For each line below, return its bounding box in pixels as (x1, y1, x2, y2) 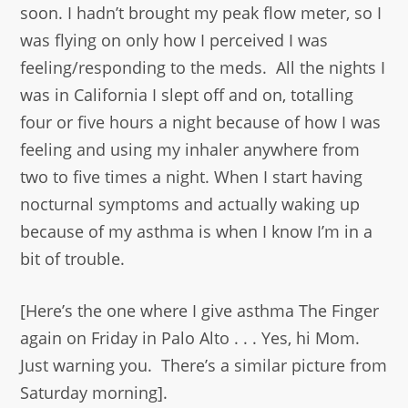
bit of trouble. (20, 248, 126, 270)
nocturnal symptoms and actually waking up (20, 193, 361, 216)
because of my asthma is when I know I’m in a (20, 220, 373, 243)
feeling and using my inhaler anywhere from (20, 138, 361, 161)
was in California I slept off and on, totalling (20, 84, 354, 107)
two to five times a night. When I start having (20, 166, 363, 189)
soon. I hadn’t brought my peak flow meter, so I (20, 2, 382, 25)
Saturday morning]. (20, 382, 168, 404)
